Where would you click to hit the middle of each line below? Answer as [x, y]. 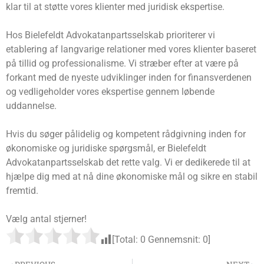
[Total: [126, 240]
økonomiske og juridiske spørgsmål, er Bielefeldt [106, 148]
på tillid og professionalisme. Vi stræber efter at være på [122, 64]
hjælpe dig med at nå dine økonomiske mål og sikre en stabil [132, 177]
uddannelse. [31, 106]
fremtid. [22, 191]
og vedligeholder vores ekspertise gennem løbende [110, 92]
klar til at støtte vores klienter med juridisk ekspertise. [115, 7]
